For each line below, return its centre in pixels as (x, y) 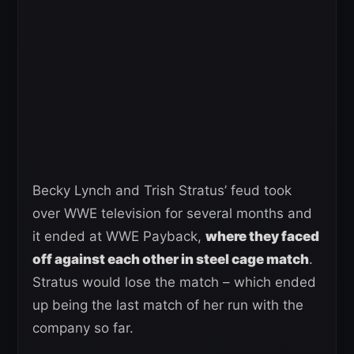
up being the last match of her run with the (168, 305)
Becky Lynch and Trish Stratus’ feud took (162, 191)
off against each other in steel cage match (171, 260)
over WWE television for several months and (172, 214)
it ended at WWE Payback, (119, 237)
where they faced (262, 237)
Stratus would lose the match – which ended (174, 282)
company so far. (83, 328)
